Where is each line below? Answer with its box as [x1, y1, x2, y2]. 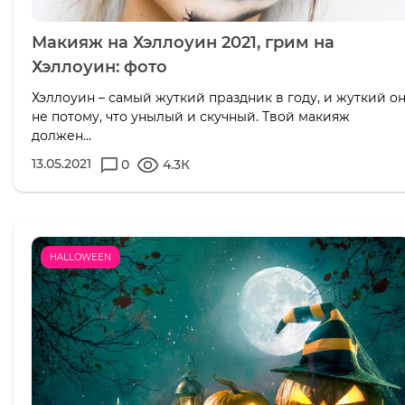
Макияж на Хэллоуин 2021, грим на [32, 33, 334, 52]
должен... [32, 127, 91, 144]
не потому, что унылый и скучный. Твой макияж [32, 108, 350, 125]
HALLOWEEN [50, 251, 111, 263]
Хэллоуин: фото [32, 57, 167, 77]
